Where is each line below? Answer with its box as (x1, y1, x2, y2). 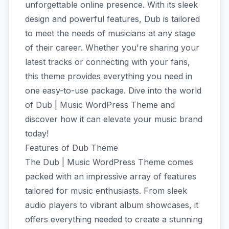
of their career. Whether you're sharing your (25, 42, 199, 53)
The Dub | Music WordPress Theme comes (25, 156, 193, 167)
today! (25, 128, 49, 139)
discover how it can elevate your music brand (25, 113, 202, 124)
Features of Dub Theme (25, 142, 118, 153)
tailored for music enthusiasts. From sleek (25, 185, 187, 196)
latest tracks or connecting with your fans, (25, 56, 190, 67)
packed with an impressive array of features (25, 171, 196, 181)
